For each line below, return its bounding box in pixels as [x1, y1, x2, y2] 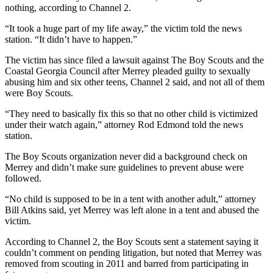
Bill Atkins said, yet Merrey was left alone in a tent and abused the [5, 205, 259, 216]
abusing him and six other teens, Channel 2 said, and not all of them [5, 77, 264, 88]
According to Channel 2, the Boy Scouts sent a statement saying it [5, 236, 258, 247]
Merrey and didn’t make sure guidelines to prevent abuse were [5, 162, 244, 173]
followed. [5, 173, 41, 184]
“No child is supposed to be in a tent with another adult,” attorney [5, 194, 256, 205]
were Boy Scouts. [5, 88, 73, 99]
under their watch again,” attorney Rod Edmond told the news [5, 119, 243, 130]
